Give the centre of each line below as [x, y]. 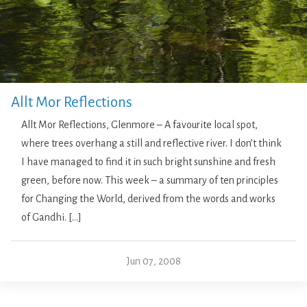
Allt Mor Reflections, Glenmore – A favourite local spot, [139, 125]
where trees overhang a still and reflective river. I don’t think [151, 144]
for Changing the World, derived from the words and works [148, 199]
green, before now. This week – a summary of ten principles [150, 181]
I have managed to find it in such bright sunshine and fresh [148, 162]
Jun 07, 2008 [153, 261]
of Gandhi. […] [51, 218]
